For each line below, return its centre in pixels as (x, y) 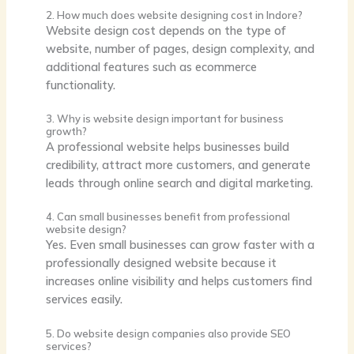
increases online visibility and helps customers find (179, 281)
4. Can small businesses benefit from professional (168, 217)
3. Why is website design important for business (164, 118)
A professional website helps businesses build (167, 146)
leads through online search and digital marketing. (179, 183)
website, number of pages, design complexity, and (180, 48)
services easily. (84, 299)
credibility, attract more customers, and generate (178, 164)
